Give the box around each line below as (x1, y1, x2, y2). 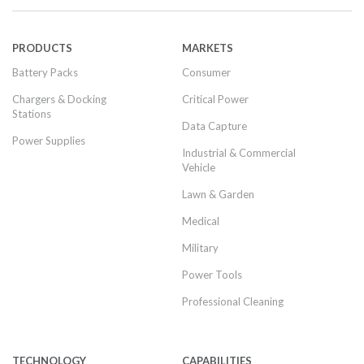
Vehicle (182, 161, 215, 174)
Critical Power (182, 93, 249, 106)
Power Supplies (12, 134, 85, 147)
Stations (12, 107, 51, 120)
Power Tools (182, 268, 242, 281)
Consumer (182, 66, 231, 79)
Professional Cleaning (182, 295, 284, 308)
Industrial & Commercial (182, 146, 296, 159)
